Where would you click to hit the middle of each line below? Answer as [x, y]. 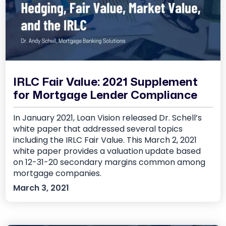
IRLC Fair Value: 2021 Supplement [106, 82]
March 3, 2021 [41, 188]
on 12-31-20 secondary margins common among [109, 162]
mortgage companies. [58, 174]
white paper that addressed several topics [98, 129]
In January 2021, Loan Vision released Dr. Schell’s [108, 118]
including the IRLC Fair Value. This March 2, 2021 [105, 140]
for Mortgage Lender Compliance [105, 96]
